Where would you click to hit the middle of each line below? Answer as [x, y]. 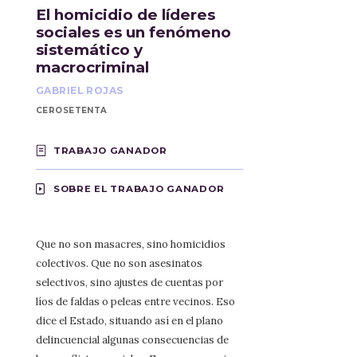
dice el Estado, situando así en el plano [129, 320]
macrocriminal [92, 67]
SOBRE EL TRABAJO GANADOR [139, 189]
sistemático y [89, 49]
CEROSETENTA [72, 110]
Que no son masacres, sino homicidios [131, 244]
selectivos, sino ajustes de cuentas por [129, 282]
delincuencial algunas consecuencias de [132, 339]
